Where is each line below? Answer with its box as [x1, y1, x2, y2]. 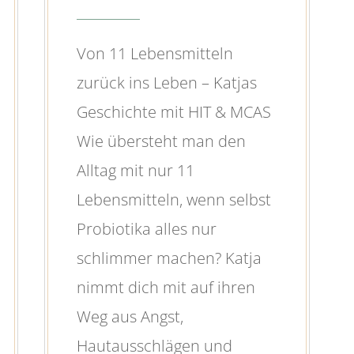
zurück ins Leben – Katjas [76, 72, 257, 94]
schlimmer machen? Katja [76, 247, 262, 269]
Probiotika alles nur [76, 218, 217, 240]
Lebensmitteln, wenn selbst [76, 189, 271, 211]
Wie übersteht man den [76, 130, 246, 153]
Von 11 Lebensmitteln [76, 43, 233, 65]
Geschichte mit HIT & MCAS [76, 101, 271, 123]
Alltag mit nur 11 [76, 160, 194, 182]
